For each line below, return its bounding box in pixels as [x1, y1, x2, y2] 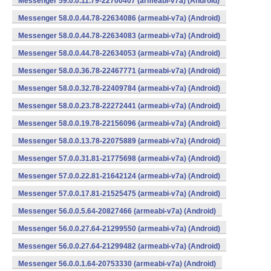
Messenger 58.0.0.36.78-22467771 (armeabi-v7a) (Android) [18, 67, 220, 75]
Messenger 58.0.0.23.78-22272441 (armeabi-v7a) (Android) [18, 102, 220, 110]
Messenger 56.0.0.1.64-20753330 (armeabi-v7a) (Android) [18, 260, 216, 268]
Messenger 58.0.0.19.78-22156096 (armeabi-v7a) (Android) [18, 119, 220, 128]
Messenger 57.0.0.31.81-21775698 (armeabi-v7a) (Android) [18, 154, 220, 163]
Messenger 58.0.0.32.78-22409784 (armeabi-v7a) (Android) [18, 84, 220, 93]
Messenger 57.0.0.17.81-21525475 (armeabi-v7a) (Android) [18, 189, 220, 198]
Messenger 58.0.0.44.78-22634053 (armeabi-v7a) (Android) [18, 49, 220, 57]
